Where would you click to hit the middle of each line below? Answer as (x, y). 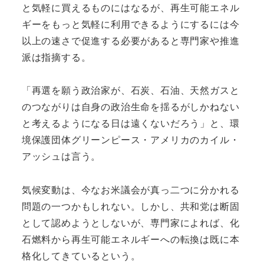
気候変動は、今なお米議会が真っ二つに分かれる (131, 190)
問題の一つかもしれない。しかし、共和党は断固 (131, 206)
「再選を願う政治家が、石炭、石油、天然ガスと (131, 90)
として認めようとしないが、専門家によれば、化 (131, 223)
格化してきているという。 (81, 256)
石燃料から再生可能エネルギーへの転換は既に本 (131, 239)
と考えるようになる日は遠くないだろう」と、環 (131, 123)
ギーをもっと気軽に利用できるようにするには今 (131, 24)
